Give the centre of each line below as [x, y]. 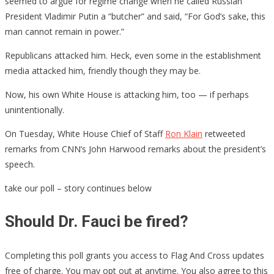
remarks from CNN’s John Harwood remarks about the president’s [135, 149]
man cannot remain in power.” [65, 31]
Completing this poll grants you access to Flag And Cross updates [135, 255]
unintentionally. [35, 109]
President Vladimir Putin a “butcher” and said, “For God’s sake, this [135, 16]
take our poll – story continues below [78, 188]
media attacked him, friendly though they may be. [103, 70]
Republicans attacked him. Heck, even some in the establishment [133, 55]
